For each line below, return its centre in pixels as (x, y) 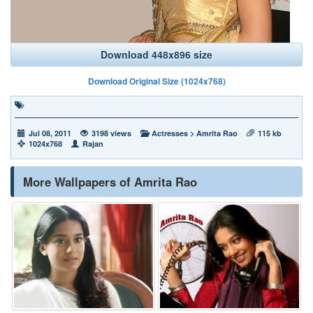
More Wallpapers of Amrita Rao (110, 182)
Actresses (170, 133)
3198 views (111, 133)
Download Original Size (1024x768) (156, 81)
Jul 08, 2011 (50, 133)
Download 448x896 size (156, 54)
